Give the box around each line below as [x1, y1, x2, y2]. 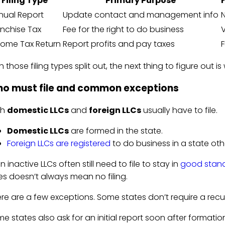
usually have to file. [141, 104, 217, 116]
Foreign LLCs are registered [7, 137, 110, 149]
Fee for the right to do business [62, 24, 184, 36]
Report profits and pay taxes [62, 38, 175, 50]
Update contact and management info [62, 9, 218, 21]
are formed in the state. [68, 125, 163, 137]
